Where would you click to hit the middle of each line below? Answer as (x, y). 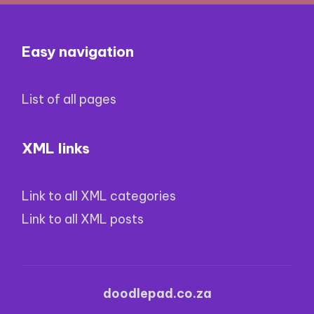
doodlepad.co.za (157, 294)
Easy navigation (78, 51)
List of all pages (69, 100)
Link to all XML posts (83, 219)
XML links (56, 148)
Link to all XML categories (99, 196)
